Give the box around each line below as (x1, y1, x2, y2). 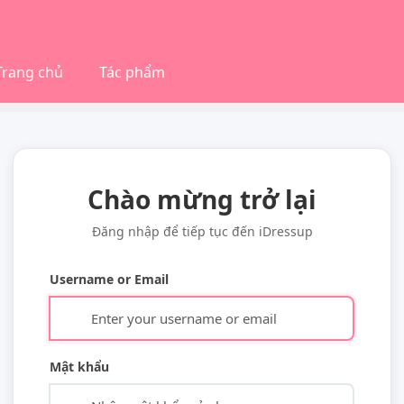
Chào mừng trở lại (87, 182, 317, 216)
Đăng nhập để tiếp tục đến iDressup (91, 223, 313, 240)
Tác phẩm (99, 62, 165, 82)
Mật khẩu (50, 358, 109, 375)
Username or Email (50, 271, 169, 288)
